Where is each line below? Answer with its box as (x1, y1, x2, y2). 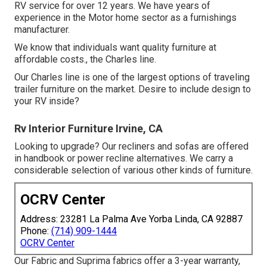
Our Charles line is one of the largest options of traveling (14, 71, 250, 83)
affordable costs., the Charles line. (14, 53, 156, 65)
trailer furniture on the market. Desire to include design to (14, 83, 251, 95)
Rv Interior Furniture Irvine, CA (14, 122, 163, 135)
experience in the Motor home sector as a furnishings (14, 11, 237, 23)
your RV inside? (14, 95, 79, 107)
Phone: (20, 225, 51, 237)
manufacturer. (14, 23, 70, 35)
